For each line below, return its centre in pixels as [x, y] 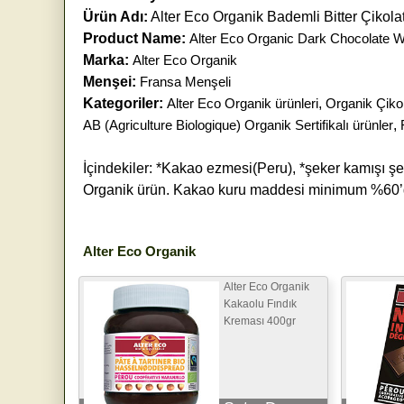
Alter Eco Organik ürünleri [243, 103]
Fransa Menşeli [185, 81]
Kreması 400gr [260, 321]
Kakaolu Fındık [260, 303]
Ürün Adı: [115, 16]
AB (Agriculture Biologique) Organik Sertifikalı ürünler [238, 124]
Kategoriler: [123, 103]
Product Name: [134, 38]
